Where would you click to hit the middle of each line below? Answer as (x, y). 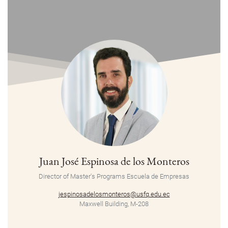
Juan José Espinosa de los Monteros (114, 161)
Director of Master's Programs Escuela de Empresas (114, 177)
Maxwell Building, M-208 (114, 204)
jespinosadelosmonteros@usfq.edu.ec (114, 194)
